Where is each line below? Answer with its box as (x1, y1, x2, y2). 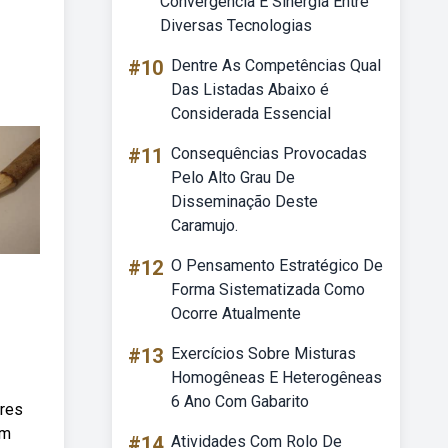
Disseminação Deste (171, 192, 318, 211)
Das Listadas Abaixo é (171, 80, 329, 99)
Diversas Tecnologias (160, 16, 312, 35)
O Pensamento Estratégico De (171, 256, 383, 275)
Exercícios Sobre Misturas (171, 344, 356, 363)
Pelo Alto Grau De (171, 168, 295, 187)
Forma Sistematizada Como (171, 280, 365, 299)
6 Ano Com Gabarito (171, 392, 309, 411)
